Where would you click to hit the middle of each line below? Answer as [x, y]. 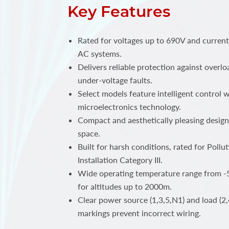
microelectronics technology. [129, 107]
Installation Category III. [120, 160]
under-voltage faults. [115, 80]
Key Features [119, 12]
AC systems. [100, 54]
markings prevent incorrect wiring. [139, 213]
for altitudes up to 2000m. [125, 187]
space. [89, 133]
